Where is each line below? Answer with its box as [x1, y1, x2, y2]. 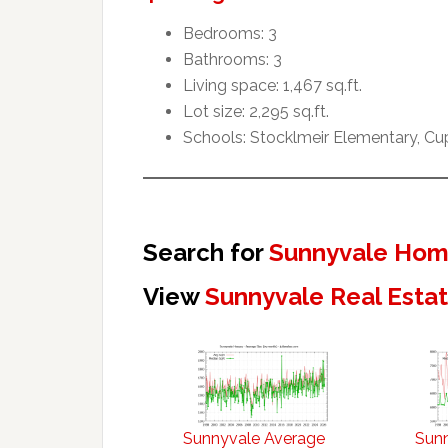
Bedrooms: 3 [183, 23, 277, 43]
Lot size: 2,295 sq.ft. [183, 101, 329, 121]
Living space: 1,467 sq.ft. [183, 75, 362, 95]
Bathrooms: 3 [183, 49, 282, 69]
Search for [143, 237, 269, 267]
